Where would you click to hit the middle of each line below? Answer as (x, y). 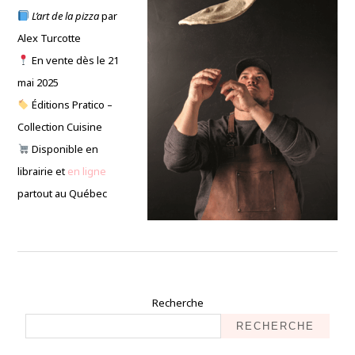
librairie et (43, 171)
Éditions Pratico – (71, 105)
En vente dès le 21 (74, 60)
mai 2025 (38, 82)
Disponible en (64, 149)
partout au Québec (63, 193)
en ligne (87, 171)
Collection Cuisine (60, 127)
